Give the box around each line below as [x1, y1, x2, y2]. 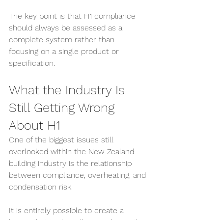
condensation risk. [9, 182, 73, 192]
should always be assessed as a [9, 23, 125, 32]
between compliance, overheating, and [9, 170, 148, 180]
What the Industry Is [9, 82, 129, 97]
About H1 [9, 118, 60, 133]
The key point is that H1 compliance [9, 11, 138, 21]
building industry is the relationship [9, 159, 134, 168]
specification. [9, 58, 55, 68]
